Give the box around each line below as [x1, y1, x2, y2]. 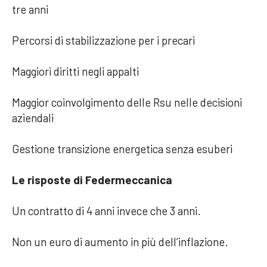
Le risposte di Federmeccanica [12, 172, 172, 187]
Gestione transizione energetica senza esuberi [12, 141, 232, 156]
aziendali [12, 110, 54, 125]
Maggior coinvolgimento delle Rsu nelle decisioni [12, 95, 242, 109]
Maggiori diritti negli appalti [12, 64, 139, 78]
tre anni [12, 2, 48, 16]
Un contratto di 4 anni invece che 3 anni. [12, 203, 201, 218]
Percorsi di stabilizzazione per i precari [12, 33, 195, 47]
